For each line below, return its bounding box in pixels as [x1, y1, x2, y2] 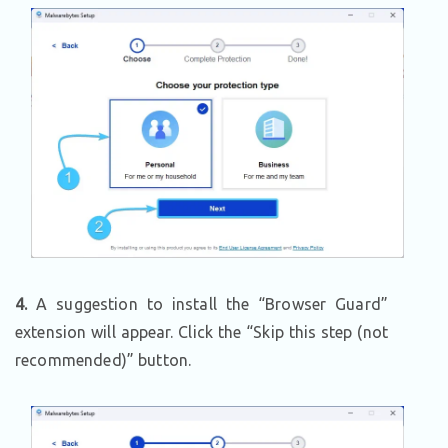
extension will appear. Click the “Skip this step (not [15, 322, 388, 341]
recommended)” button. [15, 350, 192, 369]
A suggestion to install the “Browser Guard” [27, 294, 388, 313]
